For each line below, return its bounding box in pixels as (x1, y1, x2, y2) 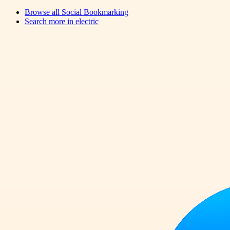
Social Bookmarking (62, 7, 128, 16)
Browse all (25, 7, 62, 16)
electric (75, 16, 99, 26)
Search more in (25, 16, 75, 26)
